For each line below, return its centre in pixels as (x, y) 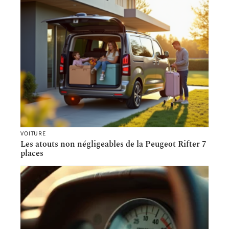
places (32, 153)
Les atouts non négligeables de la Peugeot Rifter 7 (113, 144)
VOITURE (33, 133)
